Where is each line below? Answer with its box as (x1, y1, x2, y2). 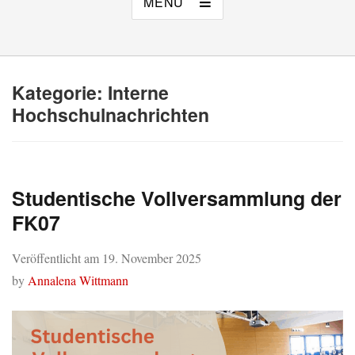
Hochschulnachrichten (12, 101, 209, 128)
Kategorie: (12, 78, 108, 105)
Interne (108, 78, 169, 105)
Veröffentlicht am (12, 249, 102, 266)
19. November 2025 (102, 249, 201, 266)
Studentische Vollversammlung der (12, 183, 342, 212)
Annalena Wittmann (28, 271, 128, 288)
